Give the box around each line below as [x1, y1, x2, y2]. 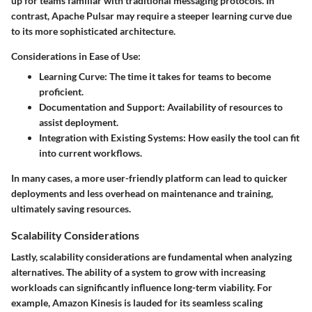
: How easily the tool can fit [183, 131, 299, 143]
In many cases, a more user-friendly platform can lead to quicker [11, 171, 288, 184]
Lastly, [11, 251, 40, 263]
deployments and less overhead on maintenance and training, [11, 187, 273, 199]
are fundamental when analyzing [150, 251, 292, 263]
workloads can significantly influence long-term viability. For [11, 281, 272, 294]
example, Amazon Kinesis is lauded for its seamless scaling [11, 297, 263, 309]
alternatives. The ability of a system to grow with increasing [11, 266, 265, 279]
